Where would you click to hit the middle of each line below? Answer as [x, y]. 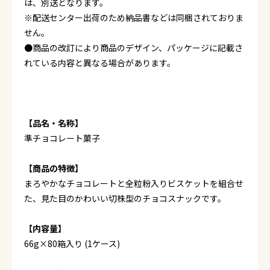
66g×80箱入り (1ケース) [72, 243]
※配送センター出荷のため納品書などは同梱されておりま [134, 17]
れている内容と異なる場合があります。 [100, 63]
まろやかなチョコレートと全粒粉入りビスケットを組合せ [134, 183]
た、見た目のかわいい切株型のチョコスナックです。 [125, 198]
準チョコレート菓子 [62, 138]
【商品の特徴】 [54, 168]
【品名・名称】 [54, 123]
